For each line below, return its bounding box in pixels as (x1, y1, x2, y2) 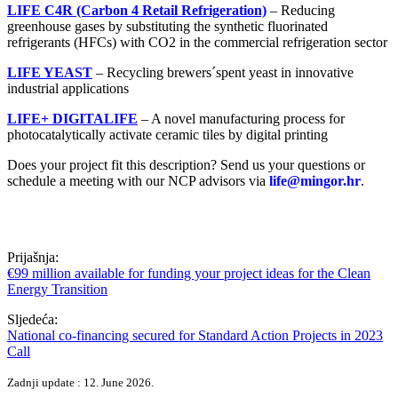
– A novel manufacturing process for (138, 111, 345, 127)
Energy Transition (7, 282, 107, 298)
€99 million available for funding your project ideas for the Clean (7, 266, 370, 282)
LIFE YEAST (7, 65, 92, 81)
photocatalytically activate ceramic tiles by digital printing (7, 127, 328, 143)
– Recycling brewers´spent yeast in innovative (92, 65, 354, 81)
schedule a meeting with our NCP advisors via (7, 173, 269, 189)
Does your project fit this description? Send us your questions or (7, 157, 365, 173)
